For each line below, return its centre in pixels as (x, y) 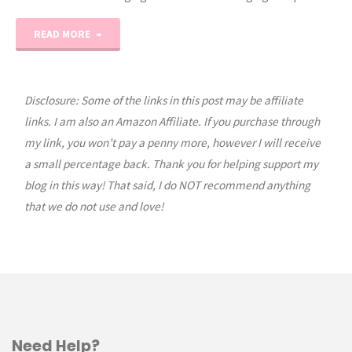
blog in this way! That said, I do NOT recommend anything (167, 185)
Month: (119, 199)
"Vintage (124, 34)
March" (120, 232)
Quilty (117, 67)
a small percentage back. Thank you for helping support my (171, 163)
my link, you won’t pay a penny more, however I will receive (172, 142)
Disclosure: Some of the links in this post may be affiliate (163, 100)
